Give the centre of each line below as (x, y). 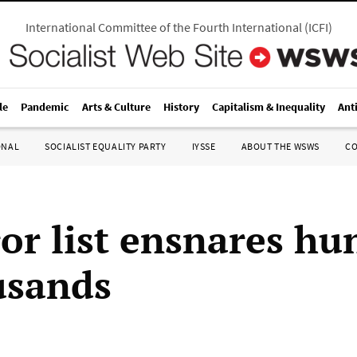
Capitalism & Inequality (269, 107)
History (181, 107)
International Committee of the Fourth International (163, 27)
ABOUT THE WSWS (280, 146)
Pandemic (45, 107)
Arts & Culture (116, 107)
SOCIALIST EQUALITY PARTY (106, 146)
